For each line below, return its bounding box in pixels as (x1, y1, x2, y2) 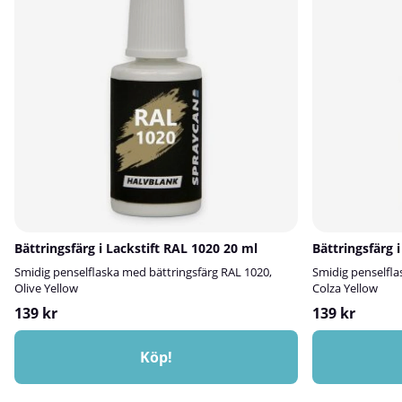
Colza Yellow (312, 280, 378, 296)
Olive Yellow (14, 280, 78, 296)
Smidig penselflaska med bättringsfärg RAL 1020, (14, 264, 272, 280)
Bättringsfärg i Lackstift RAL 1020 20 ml (14, 240, 258, 257)
